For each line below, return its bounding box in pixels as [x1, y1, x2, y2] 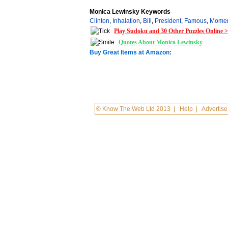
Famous [184, 17, 207, 24]
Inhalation [112, 17, 140, 24]
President [155, 17, 182, 24]
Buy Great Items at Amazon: [90, 49, 172, 56]
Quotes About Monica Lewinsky [119, 39, 203, 46]
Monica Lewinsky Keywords [90, 8, 171, 15]
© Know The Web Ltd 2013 [96, 105, 171, 112]
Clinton [90, 17, 110, 24]
